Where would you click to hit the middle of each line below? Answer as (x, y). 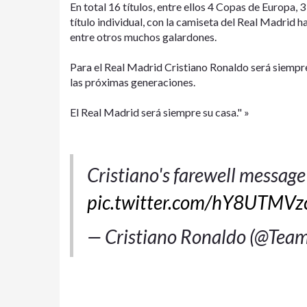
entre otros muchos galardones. (143, 36)
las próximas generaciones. (133, 82)
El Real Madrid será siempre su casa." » (160, 112)
